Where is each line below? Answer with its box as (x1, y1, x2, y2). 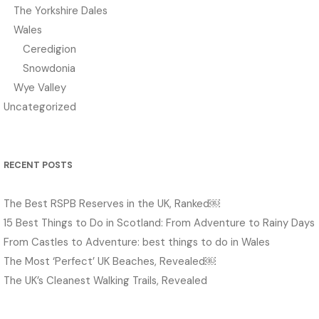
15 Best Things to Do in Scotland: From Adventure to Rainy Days (4, 216, 315, 231)
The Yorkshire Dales (13, 4, 108, 19)
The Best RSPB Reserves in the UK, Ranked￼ (4, 197, 220, 211)
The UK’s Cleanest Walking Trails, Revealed (4, 273, 207, 288)
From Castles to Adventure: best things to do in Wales (4, 235, 270, 250)
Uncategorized (4, 100, 76, 115)
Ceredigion (23, 42, 77, 57)
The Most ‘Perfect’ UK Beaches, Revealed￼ (4, 254, 216, 269)
